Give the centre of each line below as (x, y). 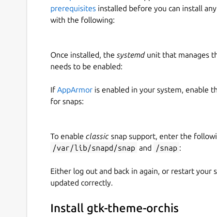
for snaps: (67, 101)
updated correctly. (82, 182)
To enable (68, 136)
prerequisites (73, 8)
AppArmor (75, 89)
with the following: (83, 20)
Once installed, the (84, 54)
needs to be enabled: (86, 66)
